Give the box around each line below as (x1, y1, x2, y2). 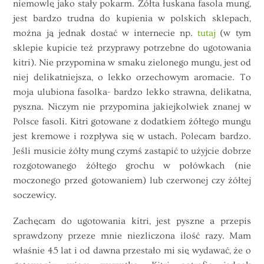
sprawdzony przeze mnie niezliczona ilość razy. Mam (13, 230, 251, 241)
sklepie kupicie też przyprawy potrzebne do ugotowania (13, 42, 251, 53)
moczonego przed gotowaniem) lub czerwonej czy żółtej (13, 174, 251, 186)
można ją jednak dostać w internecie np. (13, 27, 193, 38)
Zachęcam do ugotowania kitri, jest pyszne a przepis (13, 215, 251, 226)
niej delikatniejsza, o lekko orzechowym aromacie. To (13, 71, 251, 82)
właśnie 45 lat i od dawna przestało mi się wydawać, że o (13, 245, 251, 256)
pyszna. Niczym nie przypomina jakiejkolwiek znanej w (13, 101, 251, 112)
